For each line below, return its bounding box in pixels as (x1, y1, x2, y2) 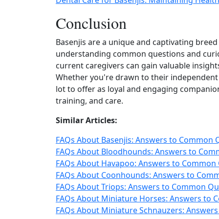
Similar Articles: (56, 115, 117, 126)
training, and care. (56, 95, 123, 106)
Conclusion (56, 12, 127, 33)
